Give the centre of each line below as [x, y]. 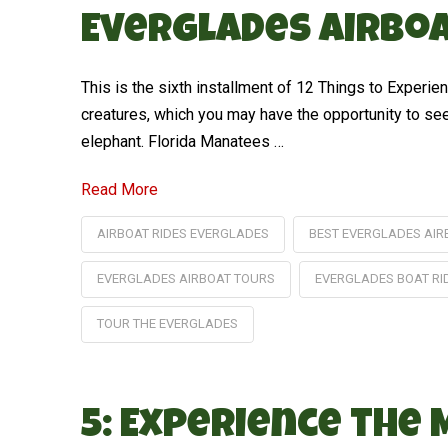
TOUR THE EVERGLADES [167, 323]
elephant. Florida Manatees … [182, 141]
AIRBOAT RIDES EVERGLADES [182, 233]
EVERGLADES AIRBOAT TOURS [185, 278]
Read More [119, 189]
